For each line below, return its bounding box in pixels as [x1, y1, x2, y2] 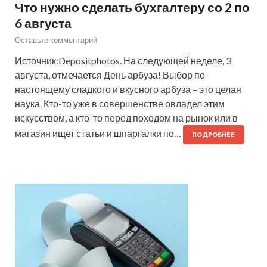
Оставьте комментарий [15, 35, 97, 45]
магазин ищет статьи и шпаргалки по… [15, 127, 183, 139]
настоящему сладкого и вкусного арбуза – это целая [15, 83, 241, 95]
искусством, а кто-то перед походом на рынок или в [15, 111, 238, 123]
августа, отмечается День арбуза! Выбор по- [15, 69, 209, 80]
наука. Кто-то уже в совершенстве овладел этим [15, 97, 225, 109]
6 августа [15, 15, 72, 30]
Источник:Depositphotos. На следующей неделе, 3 [15, 54, 231, 66]
